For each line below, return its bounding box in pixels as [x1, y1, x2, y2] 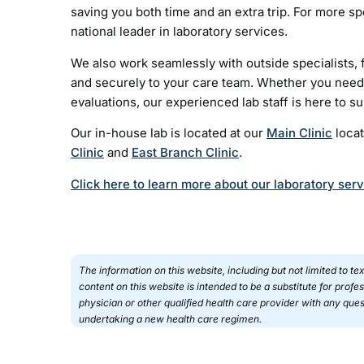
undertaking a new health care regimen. [79, 312, 264, 325]
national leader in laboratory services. [71, 24, 288, 40]
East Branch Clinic [132, 145, 239, 161]
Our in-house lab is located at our [71, 125, 266, 141]
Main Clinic [266, 125, 332, 141]
